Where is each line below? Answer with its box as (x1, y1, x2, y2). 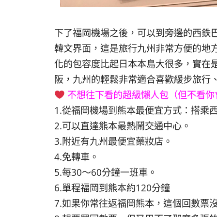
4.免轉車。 (54, 150, 99, 164)
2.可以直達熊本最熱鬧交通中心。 (54, 119, 191, 133)
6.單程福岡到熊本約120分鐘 (54, 181, 170, 195)
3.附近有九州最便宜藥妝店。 (54, 135, 172, 148)
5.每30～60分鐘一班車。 (54, 166, 157, 179)
